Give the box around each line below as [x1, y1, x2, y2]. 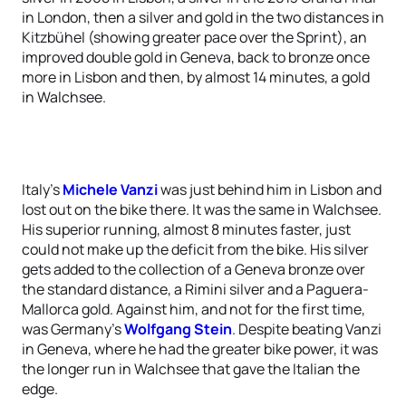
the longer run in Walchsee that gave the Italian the [22, 359, 360, 379]
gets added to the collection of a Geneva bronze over [22, 259, 365, 279]
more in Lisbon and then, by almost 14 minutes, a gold [22, 67, 370, 87]
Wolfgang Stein [124, 319, 232, 339]
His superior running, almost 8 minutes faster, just [22, 219, 351, 239]
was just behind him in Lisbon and [158, 179, 382, 199]
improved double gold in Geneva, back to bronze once [22, 47, 370, 67]
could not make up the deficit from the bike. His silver [22, 239, 369, 259]
